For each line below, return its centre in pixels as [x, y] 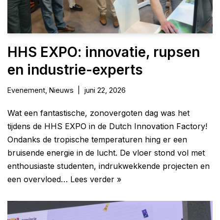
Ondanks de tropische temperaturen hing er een [97, 140]
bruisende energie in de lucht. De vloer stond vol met [106, 153]
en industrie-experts [75, 70]
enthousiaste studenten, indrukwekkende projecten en [109, 166]
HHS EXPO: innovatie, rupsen [104, 52]
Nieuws [61, 90]
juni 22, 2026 [105, 90]
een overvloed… [39, 179]
